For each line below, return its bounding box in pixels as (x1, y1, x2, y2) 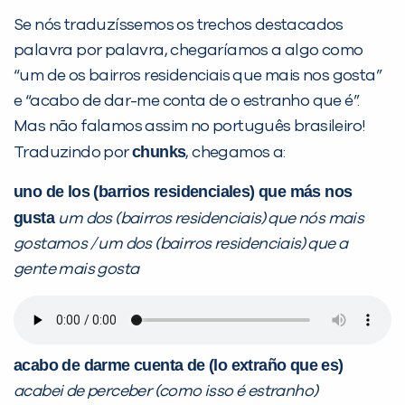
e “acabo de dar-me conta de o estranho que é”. (14, 93, 360, 110)
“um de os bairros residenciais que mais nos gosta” (14, 68, 381, 85)
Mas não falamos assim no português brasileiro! (14, 118, 366, 136)
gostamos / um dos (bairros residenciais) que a (14, 236, 348, 253)
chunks (132, 143, 186, 162)
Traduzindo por (14, 145, 133, 162)
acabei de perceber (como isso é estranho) (14, 383, 318, 400)
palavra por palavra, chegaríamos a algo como (14, 42, 363, 60)
